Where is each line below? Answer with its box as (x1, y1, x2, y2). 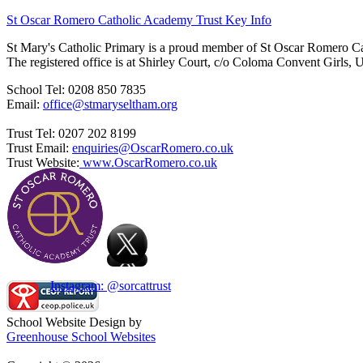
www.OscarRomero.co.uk (79, 155, 217, 169)
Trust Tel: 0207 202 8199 (6, 126, 136, 140)
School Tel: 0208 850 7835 (6, 82, 146, 96)
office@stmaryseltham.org (43, 96, 177, 111)
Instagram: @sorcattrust (50, 278, 171, 293)
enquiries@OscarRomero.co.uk (72, 140, 233, 155)
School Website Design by (6, 314, 142, 329)
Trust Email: (6, 140, 72, 155)
